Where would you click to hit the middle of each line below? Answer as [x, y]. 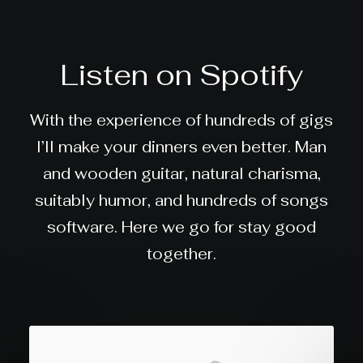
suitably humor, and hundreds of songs [181, 201]
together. [181, 254]
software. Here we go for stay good [181, 227]
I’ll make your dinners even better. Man [181, 147]
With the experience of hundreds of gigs [181, 120]
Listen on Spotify [181, 75]
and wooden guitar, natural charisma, [181, 174]
